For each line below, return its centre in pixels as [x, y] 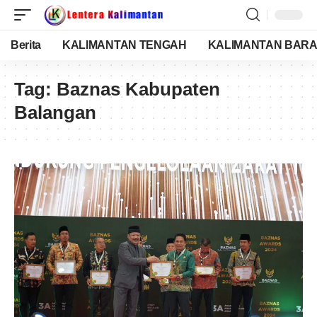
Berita [26, 45]
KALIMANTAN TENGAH [125, 45]
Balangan [55, 113]
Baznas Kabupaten [138, 89]
